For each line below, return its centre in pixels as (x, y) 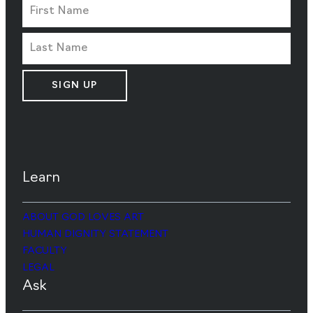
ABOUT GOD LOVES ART (83, 218)
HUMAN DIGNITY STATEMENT (95, 235)
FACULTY (45, 252)
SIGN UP (75, 85)
